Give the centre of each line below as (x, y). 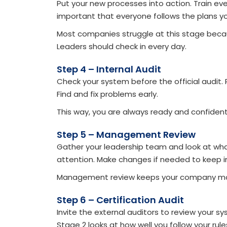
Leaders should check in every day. (122, 47)
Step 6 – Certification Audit (120, 200)
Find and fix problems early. (107, 94)
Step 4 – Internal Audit (109, 69)
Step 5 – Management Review (126, 135)
